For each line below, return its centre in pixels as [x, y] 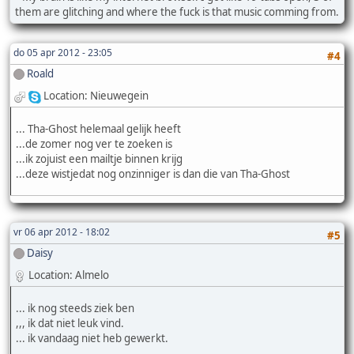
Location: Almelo [69, 275]
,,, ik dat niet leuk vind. [70, 323]
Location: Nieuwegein [96, 96]
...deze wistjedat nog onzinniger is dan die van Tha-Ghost [153, 173]
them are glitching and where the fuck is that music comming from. [177, 11]
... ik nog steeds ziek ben [75, 308]
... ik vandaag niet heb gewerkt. [92, 338]
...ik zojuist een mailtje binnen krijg [99, 158]
